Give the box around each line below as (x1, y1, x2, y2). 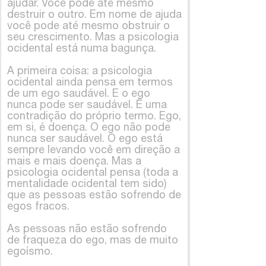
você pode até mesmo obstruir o (7, 18, 170, 31)
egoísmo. (7, 244, 53, 257)
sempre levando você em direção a (7, 142, 180, 156)
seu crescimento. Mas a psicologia (7, 30, 179, 43)
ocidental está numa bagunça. (7, 41, 156, 54)
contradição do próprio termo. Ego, (7, 109, 181, 122)
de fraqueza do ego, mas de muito (7, 233, 178, 246)
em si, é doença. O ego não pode (7, 120, 170, 133)
